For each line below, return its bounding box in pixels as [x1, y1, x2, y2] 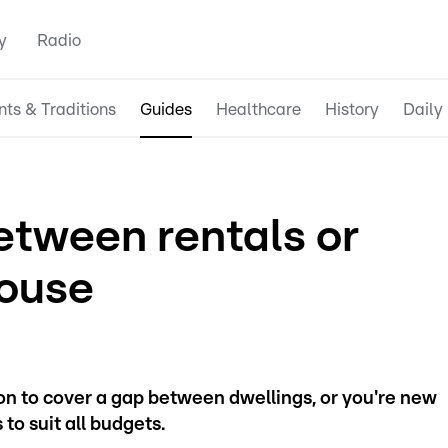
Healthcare [216, 100, 301, 118]
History [325, 100, 379, 118]
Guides [140, 100, 192, 118]
